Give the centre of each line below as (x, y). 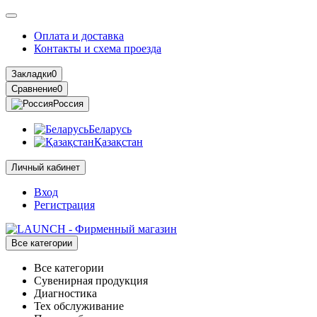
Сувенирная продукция (91, 281)
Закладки (31, 74)
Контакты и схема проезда (98, 48)
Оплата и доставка (79, 36)
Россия (68, 104)
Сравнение (34, 89)
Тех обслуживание (79, 306)
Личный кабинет (46, 167)
